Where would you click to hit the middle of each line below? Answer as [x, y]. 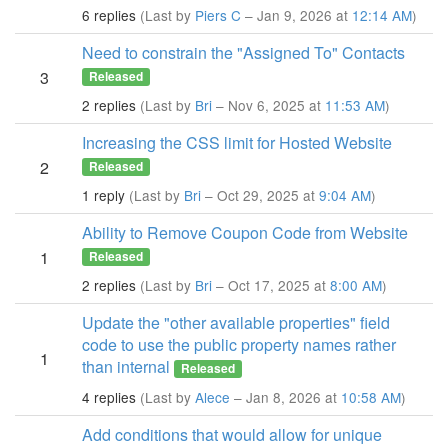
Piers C [218, 15]
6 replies [109, 15]
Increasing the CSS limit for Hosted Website [237, 142]
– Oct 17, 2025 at [271, 285]
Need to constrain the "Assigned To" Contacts [243, 52]
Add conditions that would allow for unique [232, 434]
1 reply [103, 195]
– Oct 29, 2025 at [260, 195]
